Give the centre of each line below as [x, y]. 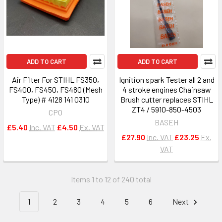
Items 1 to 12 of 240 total [111, 179]
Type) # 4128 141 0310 [55, 99]
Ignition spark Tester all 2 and [166, 80]
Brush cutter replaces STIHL [166, 99]
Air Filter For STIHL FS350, [55, 80]
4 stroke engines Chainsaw [166, 89]
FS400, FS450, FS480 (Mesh [55, 89]
